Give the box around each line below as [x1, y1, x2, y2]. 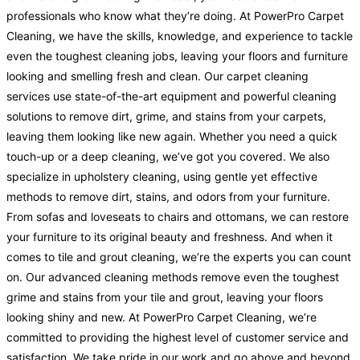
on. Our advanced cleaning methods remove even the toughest [6, 270, 339, 284]
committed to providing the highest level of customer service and [6, 330, 349, 345]
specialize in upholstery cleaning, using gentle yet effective [6, 170, 317, 184]
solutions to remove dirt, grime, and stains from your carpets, [6, 109, 326, 124]
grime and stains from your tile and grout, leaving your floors [6, 290, 323, 305]
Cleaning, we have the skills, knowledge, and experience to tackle [6, 29, 353, 43]
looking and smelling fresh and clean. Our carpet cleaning [6, 69, 309, 84]
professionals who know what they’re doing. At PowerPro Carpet [6, 9, 344, 23]
